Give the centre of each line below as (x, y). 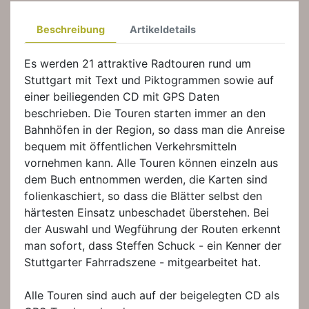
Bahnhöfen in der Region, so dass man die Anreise (154, 129)
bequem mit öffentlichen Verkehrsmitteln (130, 146)
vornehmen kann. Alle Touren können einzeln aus (151, 162)
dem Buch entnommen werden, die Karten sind (146, 179)
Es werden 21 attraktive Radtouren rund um (138, 63)
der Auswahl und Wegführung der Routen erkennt (152, 229)
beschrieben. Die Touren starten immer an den (145, 113)
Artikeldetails (163, 29)
